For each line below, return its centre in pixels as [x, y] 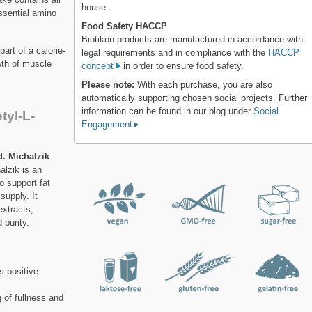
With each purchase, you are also [204, 84]
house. [95, 7]
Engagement [107, 124]
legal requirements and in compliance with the [175, 52]
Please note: [108, 84]
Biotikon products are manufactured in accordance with [193, 39]
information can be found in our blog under [168, 111]
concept [99, 65]
